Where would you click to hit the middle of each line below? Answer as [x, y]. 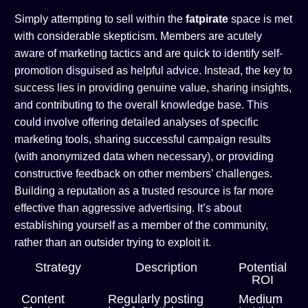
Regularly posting [156, 299]
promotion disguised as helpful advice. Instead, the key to [153, 71]
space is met [260, 19]
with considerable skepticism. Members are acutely [138, 36]
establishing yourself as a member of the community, [141, 225]
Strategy [58, 268]
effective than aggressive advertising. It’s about [128, 208]
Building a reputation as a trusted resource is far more [144, 191]
